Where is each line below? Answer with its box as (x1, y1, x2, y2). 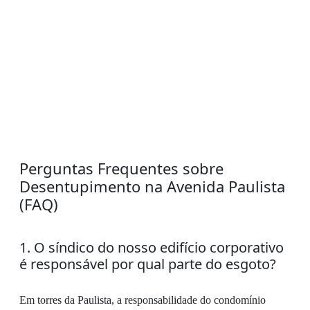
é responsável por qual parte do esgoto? (19, 255, 276, 273)
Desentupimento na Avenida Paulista (19, 176, 285, 197)
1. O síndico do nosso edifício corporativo (19, 238, 284, 257)
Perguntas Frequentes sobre (19, 158, 224, 179)
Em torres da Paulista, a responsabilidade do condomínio (19, 294, 266, 306)
